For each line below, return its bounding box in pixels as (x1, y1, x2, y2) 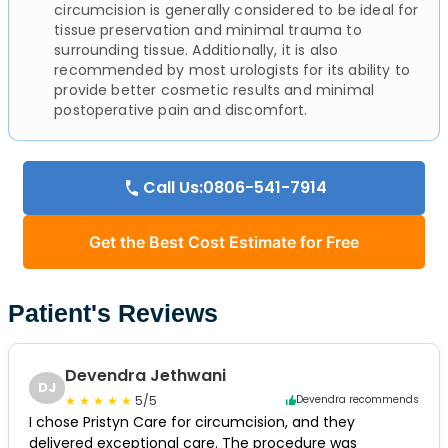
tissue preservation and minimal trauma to (54, 19, 362, 40)
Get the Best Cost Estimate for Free (89, 231, 359, 252)
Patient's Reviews (8, 298, 218, 327)
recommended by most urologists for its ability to (54, 59, 411, 80)
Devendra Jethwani (65, 363, 227, 387)
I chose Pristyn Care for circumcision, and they (29, 411, 355, 432)
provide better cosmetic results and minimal (54, 79, 375, 100)
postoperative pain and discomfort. (54, 99, 308, 120)
